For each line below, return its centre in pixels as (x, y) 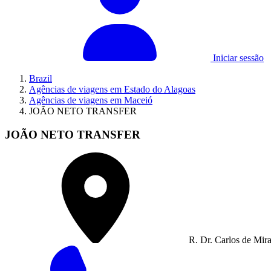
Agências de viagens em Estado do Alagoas (112, 89)
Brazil (41, 78)
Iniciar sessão (237, 58)
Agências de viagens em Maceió (91, 100)
